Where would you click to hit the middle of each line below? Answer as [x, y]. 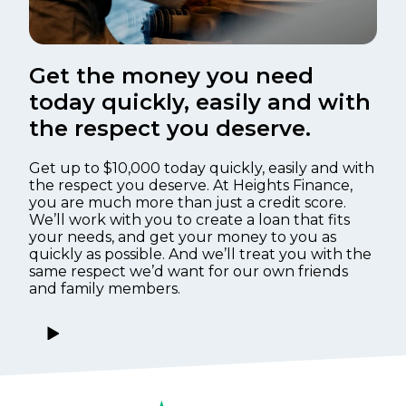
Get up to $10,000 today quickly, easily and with [202, 168]
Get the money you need [171, 76]
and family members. [105, 288]
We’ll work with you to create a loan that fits [189, 219]
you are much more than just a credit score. [188, 202]
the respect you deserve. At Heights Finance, [191, 185]
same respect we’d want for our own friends [188, 271]
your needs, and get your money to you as [183, 237]
